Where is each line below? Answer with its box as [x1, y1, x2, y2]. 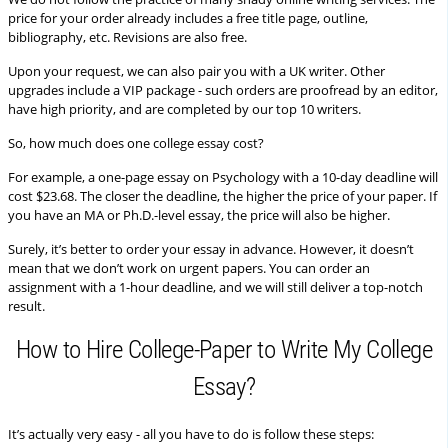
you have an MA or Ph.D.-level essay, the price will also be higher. [8, 206, 390, 224]
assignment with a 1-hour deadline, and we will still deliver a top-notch [8, 278, 423, 296]
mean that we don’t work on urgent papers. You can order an [8, 259, 370, 277]
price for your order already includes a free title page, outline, [8, 9, 368, 27]
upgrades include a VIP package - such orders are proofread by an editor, [8, 81, 438, 99]
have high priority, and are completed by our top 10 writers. [8, 100, 361, 118]
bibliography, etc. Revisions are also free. [8, 28, 247, 46]
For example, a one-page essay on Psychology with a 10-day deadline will [8, 168, 438, 186]
